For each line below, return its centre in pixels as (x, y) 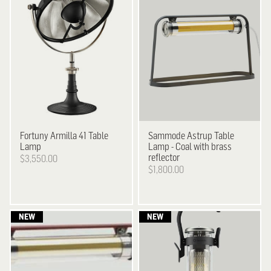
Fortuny (34, 136)
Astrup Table (210, 136)
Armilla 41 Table (79, 136)
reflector (164, 158)
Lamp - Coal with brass (190, 147)
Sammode (167, 136)
